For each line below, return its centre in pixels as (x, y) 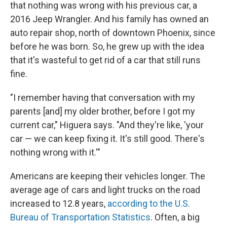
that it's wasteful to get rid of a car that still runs (105, 60)
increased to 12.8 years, (59, 203)
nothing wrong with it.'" (55, 152)
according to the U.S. (149, 203)
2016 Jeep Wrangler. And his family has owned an (109, 19)
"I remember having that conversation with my (103, 98)
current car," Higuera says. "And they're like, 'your (107, 125)
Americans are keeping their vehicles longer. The (108, 176)
